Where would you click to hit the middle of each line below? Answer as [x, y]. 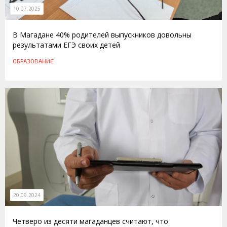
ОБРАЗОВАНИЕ [33, 61]
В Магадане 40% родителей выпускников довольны [102, 35]
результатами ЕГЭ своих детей [66, 45]
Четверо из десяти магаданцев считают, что [90, 221]
